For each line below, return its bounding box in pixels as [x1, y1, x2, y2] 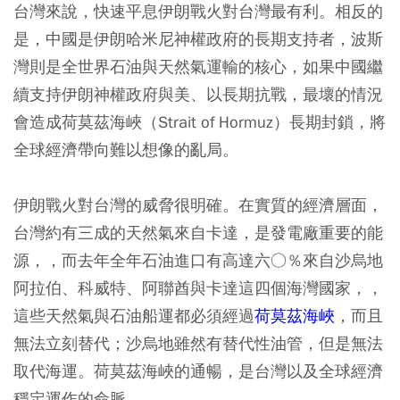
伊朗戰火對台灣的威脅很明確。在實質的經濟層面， [13, 195, 383, 216]
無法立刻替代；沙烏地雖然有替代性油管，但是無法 [13, 333, 383, 354]
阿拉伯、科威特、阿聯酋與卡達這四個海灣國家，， [13, 278, 383, 299]
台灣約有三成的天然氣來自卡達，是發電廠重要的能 [13, 222, 383, 244]
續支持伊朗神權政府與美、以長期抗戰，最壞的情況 [13, 84, 383, 105]
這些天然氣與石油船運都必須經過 [13, 305, 254, 327]
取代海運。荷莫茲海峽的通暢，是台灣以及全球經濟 [13, 361, 383, 382]
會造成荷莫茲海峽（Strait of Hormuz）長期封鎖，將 [13, 112, 386, 133]
